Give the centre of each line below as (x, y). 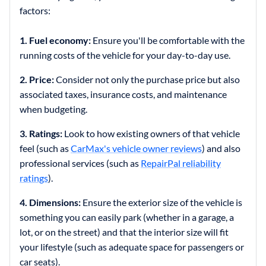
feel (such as (45, 148)
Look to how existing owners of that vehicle (151, 133)
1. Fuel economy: (56, 40)
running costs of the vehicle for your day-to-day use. (125, 55)
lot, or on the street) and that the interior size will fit (124, 232)
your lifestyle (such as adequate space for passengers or (132, 246)
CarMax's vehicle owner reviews (136, 148)
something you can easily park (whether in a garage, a (127, 217)
